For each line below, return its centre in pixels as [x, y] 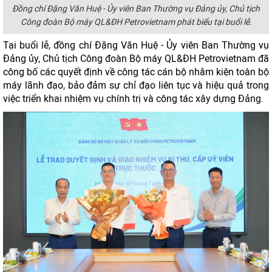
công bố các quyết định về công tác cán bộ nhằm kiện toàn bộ [136, 72]
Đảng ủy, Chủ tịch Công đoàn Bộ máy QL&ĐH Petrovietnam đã [136, 59]
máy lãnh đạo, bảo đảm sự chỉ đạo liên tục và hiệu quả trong [136, 85]
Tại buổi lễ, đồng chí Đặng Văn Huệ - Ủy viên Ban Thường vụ [136, 45]
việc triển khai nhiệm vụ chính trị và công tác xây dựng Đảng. [133, 99]
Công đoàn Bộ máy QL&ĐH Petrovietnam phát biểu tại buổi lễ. [136, 22]
